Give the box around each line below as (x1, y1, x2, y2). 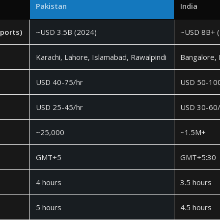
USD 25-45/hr (36, 102, 83, 112)
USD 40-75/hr (36, 77, 83, 87)
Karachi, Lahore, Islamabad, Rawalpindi (36, 52, 166, 62)
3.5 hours (180, 177, 212, 187)
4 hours (36, 177, 61, 187)
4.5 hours (180, 202, 212, 212)
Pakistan (36, 1, 67, 11)
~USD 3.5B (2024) (36, 27, 97, 37)
